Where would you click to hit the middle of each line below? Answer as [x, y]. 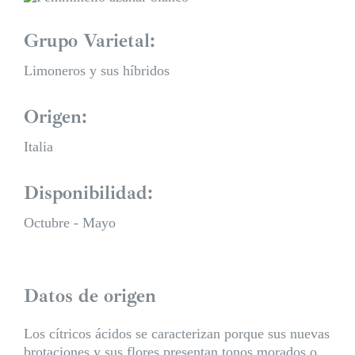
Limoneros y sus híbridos [97, 70]
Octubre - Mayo [70, 222]
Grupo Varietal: [90, 40]
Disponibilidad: [88, 192]
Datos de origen [90, 295]
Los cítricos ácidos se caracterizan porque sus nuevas [176, 333]
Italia [38, 146]
